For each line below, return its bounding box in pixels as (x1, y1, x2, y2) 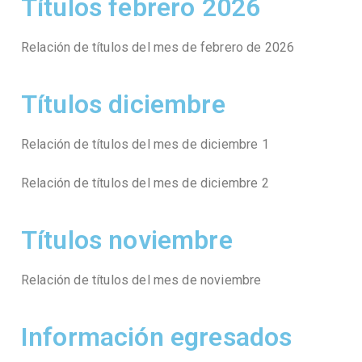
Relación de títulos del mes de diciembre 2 (21, 175, 269, 192)
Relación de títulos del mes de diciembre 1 (21, 137, 269, 153)
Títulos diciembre (21, 89, 225, 120)
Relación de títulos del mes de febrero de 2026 (21, 40, 295, 56)
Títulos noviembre (21, 225, 233, 256)
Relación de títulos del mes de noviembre (21, 272, 262, 288)
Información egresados (21, 322, 293, 353)
